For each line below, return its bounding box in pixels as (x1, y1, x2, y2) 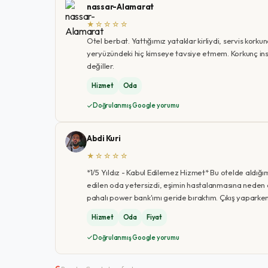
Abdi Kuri (87, 133, 121, 143)
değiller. (87, 60, 114, 71)
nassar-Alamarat (87, 1, 154, 11)
